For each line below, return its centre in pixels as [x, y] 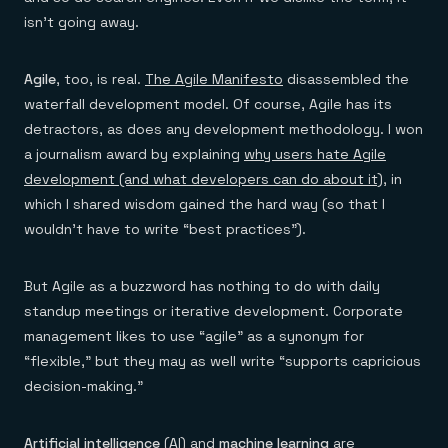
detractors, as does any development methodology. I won [223, 129]
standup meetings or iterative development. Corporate [213, 311]
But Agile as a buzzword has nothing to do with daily [202, 286]
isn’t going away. [81, 22]
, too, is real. [100, 79]
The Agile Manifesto [214, 79]
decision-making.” [83, 386]
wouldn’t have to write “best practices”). [165, 229]
